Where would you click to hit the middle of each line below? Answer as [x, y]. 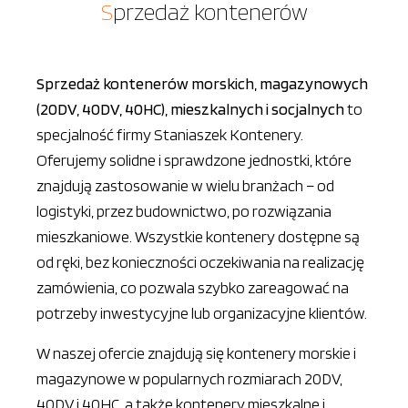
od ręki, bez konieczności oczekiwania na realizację [200, 262]
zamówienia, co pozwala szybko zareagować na [193, 287]
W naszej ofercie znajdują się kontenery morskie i [196, 353]
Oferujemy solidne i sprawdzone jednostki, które [194, 160]
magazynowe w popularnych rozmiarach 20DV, [189, 378]
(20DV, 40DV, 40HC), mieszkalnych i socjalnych [190, 109]
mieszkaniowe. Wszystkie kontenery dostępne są [198, 236]
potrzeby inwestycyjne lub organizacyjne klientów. [202, 313]
